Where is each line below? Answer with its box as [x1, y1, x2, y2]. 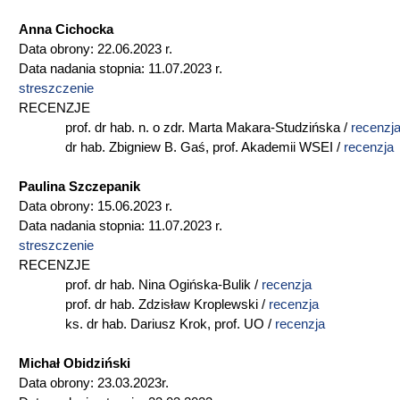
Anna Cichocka [19, 22, 113, 37]
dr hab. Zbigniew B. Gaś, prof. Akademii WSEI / [19, 140, 344, 154]
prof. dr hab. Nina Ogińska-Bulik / [19, 278, 262, 292]
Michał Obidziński [19, 356, 130, 371]
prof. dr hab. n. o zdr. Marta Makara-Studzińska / [19, 121, 351, 135]
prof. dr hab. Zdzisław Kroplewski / [19, 297, 269, 312]
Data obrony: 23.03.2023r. [19, 376, 169, 390]
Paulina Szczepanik [19, 179, 140, 194]
